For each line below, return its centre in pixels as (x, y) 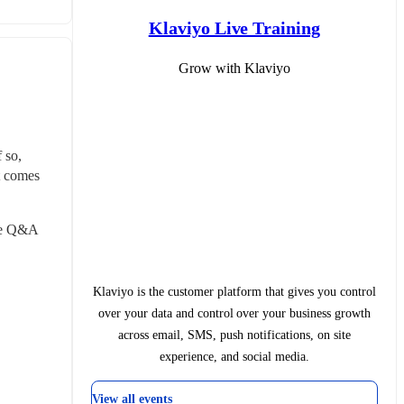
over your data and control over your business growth (234, 313)
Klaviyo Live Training (234, 28)
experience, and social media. (234, 356)
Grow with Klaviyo (234, 68)
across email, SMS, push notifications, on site (234, 335)
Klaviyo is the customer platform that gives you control (234, 291)
